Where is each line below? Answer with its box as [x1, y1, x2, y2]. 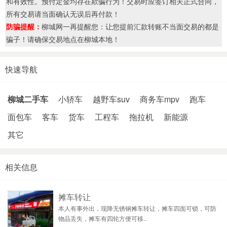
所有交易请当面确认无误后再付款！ [6, 9, 120, 19]
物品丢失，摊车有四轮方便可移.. [58, 214, 146, 223]
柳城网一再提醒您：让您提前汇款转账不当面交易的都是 [42, 21, 219, 32]
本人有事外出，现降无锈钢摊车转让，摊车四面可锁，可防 [58, 204, 216, 213]
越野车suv [93, 93, 130, 105]
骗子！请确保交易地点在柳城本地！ [6, 34, 120, 45]
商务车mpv [140, 93, 179, 105]
